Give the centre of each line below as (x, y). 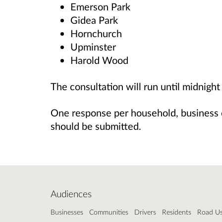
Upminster (93, 46)
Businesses (67, 212)
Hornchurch (96, 33)
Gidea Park (94, 20)
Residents (177, 212)
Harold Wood (99, 60)
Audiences (71, 194)
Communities (109, 212)
